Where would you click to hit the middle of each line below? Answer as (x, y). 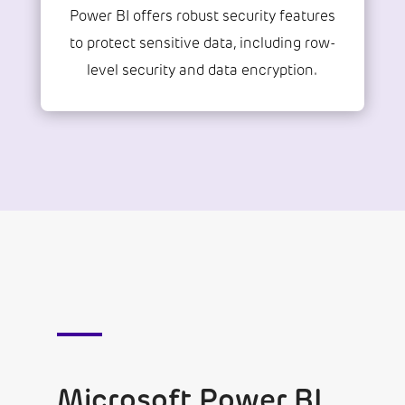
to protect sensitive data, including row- (202, 43)
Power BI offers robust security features (202, 16)
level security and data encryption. (202, 71)
